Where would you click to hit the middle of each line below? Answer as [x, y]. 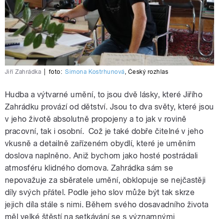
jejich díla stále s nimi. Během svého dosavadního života [107, 205]
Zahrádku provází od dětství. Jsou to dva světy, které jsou [109, 107]
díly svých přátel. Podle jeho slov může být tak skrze [100, 193]
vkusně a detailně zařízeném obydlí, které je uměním [100, 144]
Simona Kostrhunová [95, 72]
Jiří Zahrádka [23, 72]
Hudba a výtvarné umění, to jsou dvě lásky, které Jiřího [104, 95]
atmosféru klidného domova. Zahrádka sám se [89, 168]
